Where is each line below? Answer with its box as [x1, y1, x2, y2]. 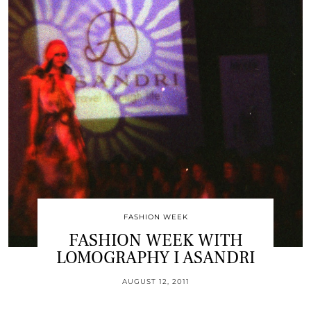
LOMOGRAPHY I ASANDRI [56, 246, 255, 269]
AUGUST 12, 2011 [121, 276, 190, 286]
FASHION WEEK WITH [68, 228, 243, 251]
